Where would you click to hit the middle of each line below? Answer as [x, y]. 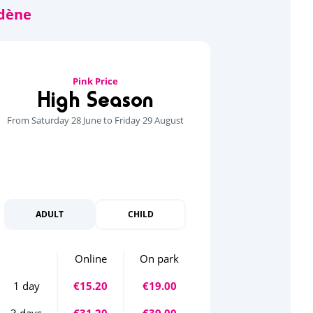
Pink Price [95, 81]
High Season [95, 99]
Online [90, 258]
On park [159, 258]
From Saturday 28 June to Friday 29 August [95, 120]
